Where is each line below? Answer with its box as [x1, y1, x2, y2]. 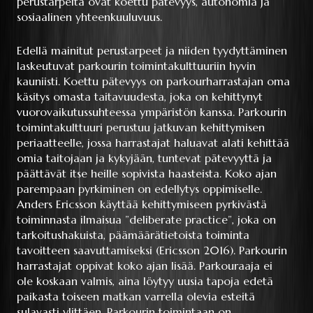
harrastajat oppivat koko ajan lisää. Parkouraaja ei [17, 259, 272, 273]
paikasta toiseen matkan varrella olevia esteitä [17, 289, 255, 304]
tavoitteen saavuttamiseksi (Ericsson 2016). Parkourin [17, 243, 287, 258]
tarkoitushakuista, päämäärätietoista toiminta [17, 228, 249, 242]
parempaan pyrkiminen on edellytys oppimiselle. [17, 182, 262, 196]
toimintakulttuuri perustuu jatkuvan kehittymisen [17, 120, 265, 135]
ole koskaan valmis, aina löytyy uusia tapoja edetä [17, 274, 273, 289]
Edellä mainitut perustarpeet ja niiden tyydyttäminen [17, 43, 287, 58]
